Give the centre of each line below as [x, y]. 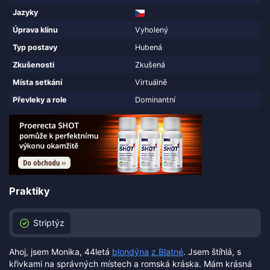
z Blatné [167, 251]
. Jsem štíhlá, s [212, 251]
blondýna [130, 251]
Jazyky [25, 12]
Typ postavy [35, 47]
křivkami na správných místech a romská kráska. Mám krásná [130, 263]
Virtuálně [151, 82]
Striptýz [49, 222]
